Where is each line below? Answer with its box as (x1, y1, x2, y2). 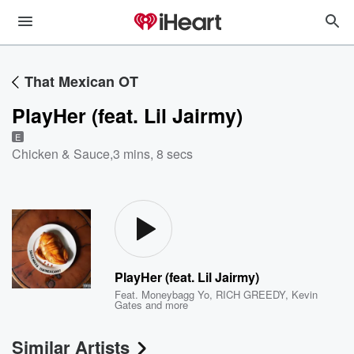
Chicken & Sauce (12, 145, 110, 163)
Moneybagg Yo (141, 287, 210, 302)
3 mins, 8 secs (113, 145, 193, 163)
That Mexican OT (24, 71, 138, 92)
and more (142, 297, 189, 312)
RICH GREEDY (216, 287, 286, 302)
